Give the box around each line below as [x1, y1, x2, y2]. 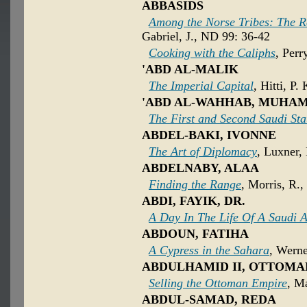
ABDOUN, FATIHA [142, 227, 249, 241]
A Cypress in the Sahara [149, 243, 269, 258]
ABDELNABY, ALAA [142, 161, 259, 175]
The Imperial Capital [149, 79, 254, 93]
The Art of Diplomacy [149, 145, 257, 159]
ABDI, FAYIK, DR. [142, 194, 245, 208]
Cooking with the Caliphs [149, 46, 275, 60]
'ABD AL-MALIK [142, 62, 238, 77]
